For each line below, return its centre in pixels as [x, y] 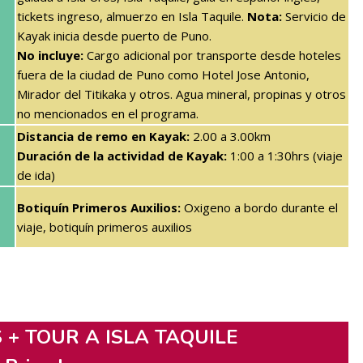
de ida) [36, 175]
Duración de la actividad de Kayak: [122, 155]
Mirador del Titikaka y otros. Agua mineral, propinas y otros [181, 94]
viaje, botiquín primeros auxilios [105, 226]
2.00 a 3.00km [230, 136]
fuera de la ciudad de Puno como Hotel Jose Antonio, [163, 74]
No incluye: [50, 55]
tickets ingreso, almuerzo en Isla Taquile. [132, 16]
